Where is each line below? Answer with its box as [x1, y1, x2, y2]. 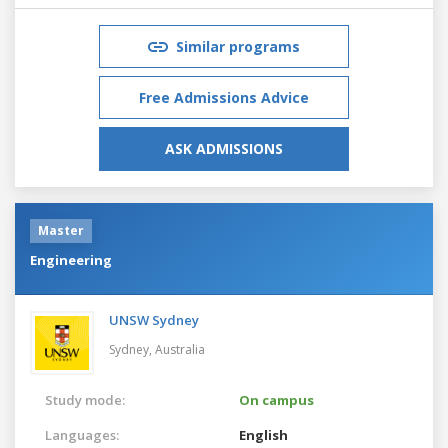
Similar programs [176, 36, 300, 56]
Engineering [30, 250, 112, 269]
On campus [239, 390, 314, 409]
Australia [155, 340, 205, 358]
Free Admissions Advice [139, 87, 309, 107]
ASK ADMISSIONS [165, 138, 283, 158]
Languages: [45, 425, 119, 444]
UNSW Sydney [109, 310, 199, 329]
